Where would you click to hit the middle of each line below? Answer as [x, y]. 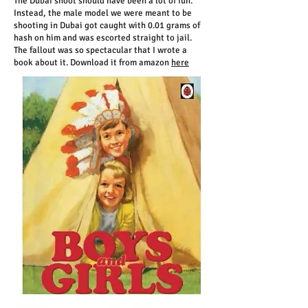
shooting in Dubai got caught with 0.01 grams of [107, 25]
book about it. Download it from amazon [92, 63]
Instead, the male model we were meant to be [103, 13]
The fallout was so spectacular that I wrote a [100, 50]
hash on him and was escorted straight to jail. [103, 38]
